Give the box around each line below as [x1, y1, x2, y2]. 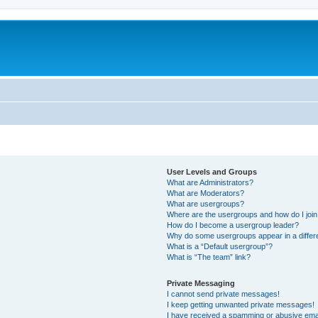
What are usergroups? [167, 199, 245, 208]
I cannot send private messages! [167, 289, 280, 298]
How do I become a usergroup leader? [167, 220, 300, 229]
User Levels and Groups [167, 167, 258, 176]
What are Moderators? [167, 188, 245, 197]
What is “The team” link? [167, 252, 251, 261]
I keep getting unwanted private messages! [167, 300, 315, 309]
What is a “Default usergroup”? [167, 241, 273, 251]
